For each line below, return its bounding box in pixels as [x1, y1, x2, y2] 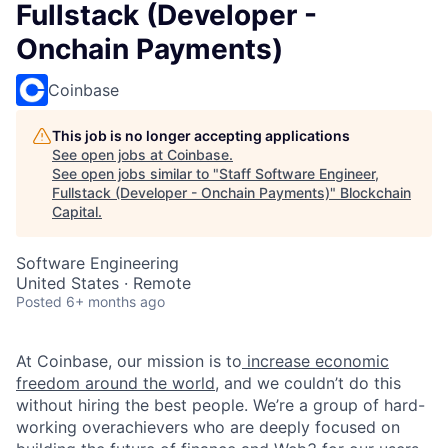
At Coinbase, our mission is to [16, 350, 242, 371]
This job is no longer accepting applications [52, 126, 350, 144]
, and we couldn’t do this [215, 372, 401, 393]
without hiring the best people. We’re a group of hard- [16, 394, 425, 415]
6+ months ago [66, 292, 165, 310]
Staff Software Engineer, [219, 164, 379, 182]
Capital [52, 202, 98, 220]
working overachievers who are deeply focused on [16, 416, 400, 437]
